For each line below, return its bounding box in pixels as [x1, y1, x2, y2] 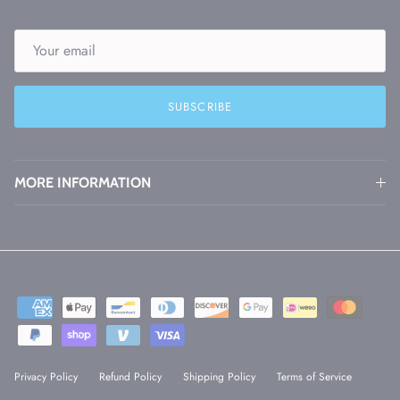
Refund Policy [99, 369, 162, 386]
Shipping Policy [183, 369, 255, 386]
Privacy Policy [14, 369, 78, 386]
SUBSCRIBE [168, 97, 232, 115]
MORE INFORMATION [14, 173, 151, 192]
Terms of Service [277, 369, 352, 386]
